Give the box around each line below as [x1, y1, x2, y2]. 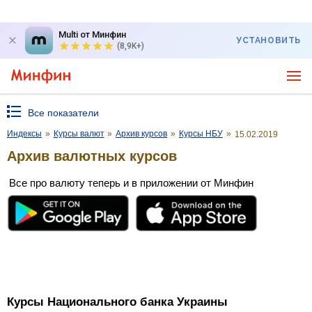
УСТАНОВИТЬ [236, 36, 301, 45]
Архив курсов [116, 129, 168, 139]
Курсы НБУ [178, 129, 223, 139]
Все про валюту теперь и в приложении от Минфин [9, 176, 253, 189]
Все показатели [28, 107, 99, 118]
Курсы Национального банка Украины [7, 295, 228, 309]
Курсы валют [53, 129, 104, 139]
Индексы [7, 129, 42, 139]
